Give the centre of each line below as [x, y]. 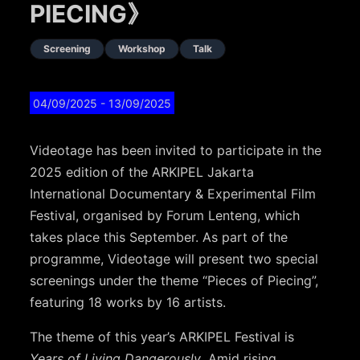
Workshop [142, 49]
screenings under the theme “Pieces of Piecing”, [174, 281]
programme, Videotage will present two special [174, 259]
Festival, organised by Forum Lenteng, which [165, 216]
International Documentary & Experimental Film [173, 194]
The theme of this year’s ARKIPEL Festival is [162, 337]
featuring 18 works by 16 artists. [128, 303]
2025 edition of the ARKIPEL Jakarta [142, 172]
